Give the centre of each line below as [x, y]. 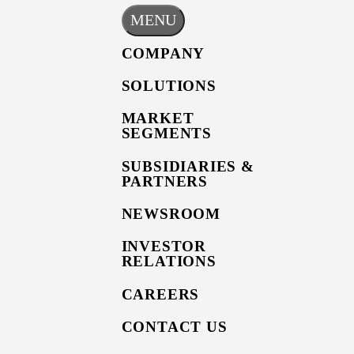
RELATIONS [169, 262]
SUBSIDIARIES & [188, 166]
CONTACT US [174, 327]
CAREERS [160, 294]
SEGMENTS [166, 134]
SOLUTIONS [169, 85]
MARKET [158, 119]
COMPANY [163, 53]
